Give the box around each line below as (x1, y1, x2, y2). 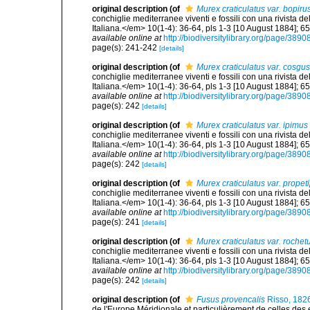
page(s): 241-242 (92, 43, 159, 53)
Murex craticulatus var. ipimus (197, 120, 308, 130)
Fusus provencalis (197, 295, 265, 304)
